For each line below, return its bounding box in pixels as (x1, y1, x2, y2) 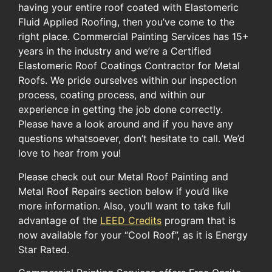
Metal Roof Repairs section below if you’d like (18, 185, 228, 197)
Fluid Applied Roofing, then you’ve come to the (18, 16, 234, 29)
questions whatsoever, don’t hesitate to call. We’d (18, 132, 245, 145)
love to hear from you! (18, 147, 121, 160)
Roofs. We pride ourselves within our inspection (18, 74, 237, 87)
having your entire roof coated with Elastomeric (18, 1, 239, 14)
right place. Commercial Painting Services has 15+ (18, 30, 249, 43)
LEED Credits (100, 214, 161, 226)
